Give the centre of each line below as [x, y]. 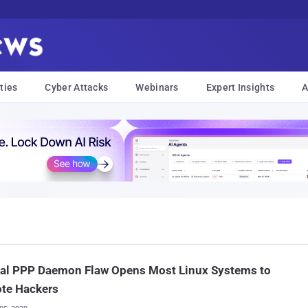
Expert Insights [240, 87]
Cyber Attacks [77, 87]
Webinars [157, 87]
